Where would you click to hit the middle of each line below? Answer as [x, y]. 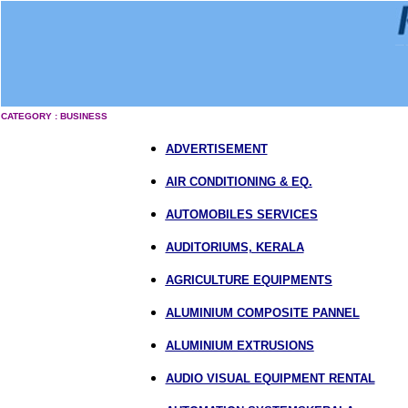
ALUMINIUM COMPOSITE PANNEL [262, 313]
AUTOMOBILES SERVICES [241, 214]
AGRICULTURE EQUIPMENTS [249, 280]
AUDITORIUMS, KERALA [235, 247]
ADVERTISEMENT [216, 149]
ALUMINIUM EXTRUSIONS [240, 346]
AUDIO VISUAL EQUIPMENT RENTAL [270, 378]
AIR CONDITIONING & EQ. [239, 182]
